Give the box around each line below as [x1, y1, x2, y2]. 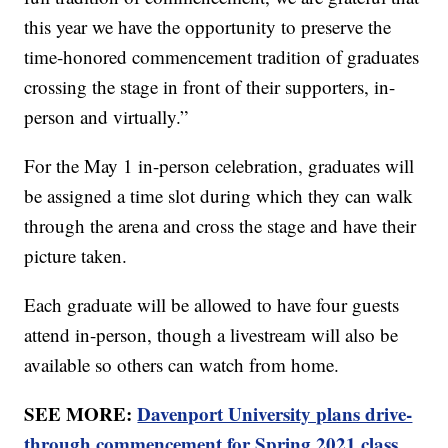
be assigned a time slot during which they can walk [24, 183, 414, 209]
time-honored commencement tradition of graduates [24, 44, 420, 70]
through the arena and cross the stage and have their [24, 213, 417, 239]
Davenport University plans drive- [137, 400, 413, 428]
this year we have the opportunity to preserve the [24, 14, 392, 40]
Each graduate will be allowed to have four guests [24, 292, 400, 318]
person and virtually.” [24, 104, 189, 130]
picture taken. [24, 243, 128, 269]
